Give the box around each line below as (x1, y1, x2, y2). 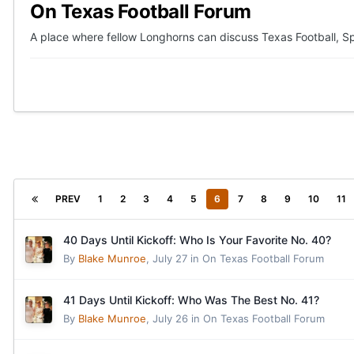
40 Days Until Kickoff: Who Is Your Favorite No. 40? (63, 233, 331, 247)
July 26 (153, 312, 188, 325)
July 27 (153, 252, 187, 265)
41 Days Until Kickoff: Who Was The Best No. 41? (63, 293, 319, 307)
